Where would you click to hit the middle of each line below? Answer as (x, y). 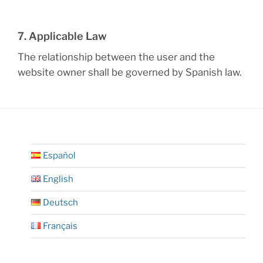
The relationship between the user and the (116, 57)
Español (59, 156)
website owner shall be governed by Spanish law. (130, 73)
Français (60, 226)
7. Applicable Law (62, 36)
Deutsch (60, 203)
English (58, 179)
